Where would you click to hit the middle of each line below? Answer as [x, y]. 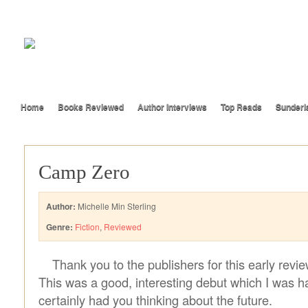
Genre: [59, 227]
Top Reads [241, 107]
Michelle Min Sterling [116, 206]
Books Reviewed [91, 107]
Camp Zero [84, 172]
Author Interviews [172, 107]
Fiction [87, 227]
